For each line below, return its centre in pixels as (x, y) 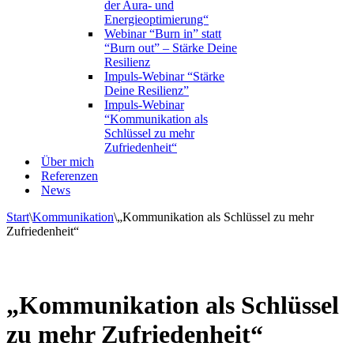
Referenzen (70, 176)
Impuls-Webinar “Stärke (164, 76)
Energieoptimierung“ (156, 19)
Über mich (68, 162)
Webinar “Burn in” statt (163, 34)
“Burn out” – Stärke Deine (171, 48)
